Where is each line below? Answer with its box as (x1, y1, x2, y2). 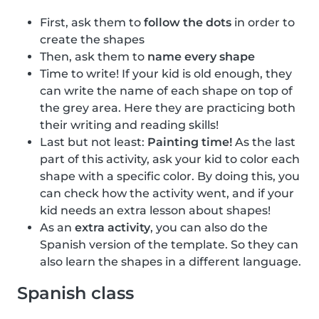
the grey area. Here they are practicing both (40, 101, 296, 115)
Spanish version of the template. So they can (40, 238, 298, 252)
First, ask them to (40, 16, 144, 30)
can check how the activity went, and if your (40, 187, 294, 201)
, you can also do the (150, 221, 268, 235)
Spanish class (17, 283, 134, 304)
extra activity (75, 221, 150, 235)
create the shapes (40, 33, 145, 47)
